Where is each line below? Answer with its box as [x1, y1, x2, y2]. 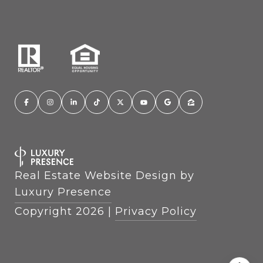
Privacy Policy [115, 204, 197, 218]
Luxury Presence [15, 185, 112, 198]
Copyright [15, 204, 76, 218]
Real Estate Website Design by [15, 168, 194, 182]
